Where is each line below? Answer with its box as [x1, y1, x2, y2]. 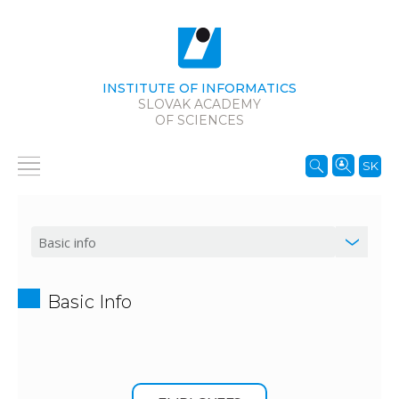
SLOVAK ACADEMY [138, 96, 261, 112]
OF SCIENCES [155, 112, 244, 128]
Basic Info [47, 291, 132, 313]
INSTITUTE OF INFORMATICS [102, 80, 297, 96]
